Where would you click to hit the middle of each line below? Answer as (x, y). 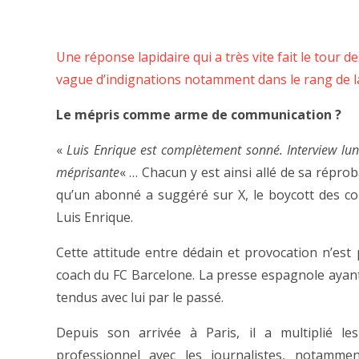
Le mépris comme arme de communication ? (198, 115)
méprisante (87, 172)
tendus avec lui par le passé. (139, 297)
